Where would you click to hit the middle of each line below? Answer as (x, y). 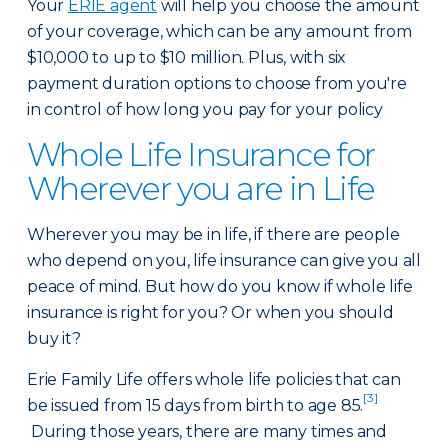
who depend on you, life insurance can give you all (224, 260)
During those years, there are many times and (207, 431)
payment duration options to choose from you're (217, 83)
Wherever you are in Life (201, 188)
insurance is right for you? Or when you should (210, 312)
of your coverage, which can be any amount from (219, 31)
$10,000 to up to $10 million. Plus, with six (187, 57)
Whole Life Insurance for (201, 154)
